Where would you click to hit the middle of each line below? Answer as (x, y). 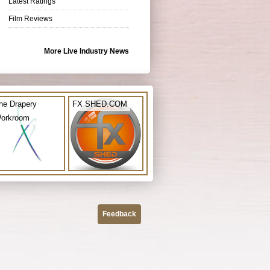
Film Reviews (30, 18)
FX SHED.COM (100, 104)
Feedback (119, 214)
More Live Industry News (86, 51)
